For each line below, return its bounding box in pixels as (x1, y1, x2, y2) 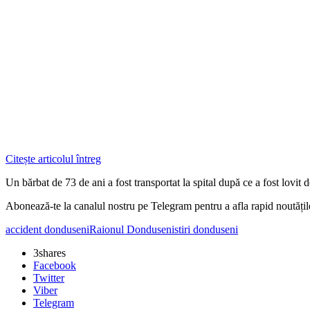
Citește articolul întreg (6, 152, 101, 165)
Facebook (33, 259, 76, 271)
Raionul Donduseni (89, 223, 174, 235)
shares (39, 246, 66, 259)
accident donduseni (6, 223, 89, 235)
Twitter (33, 271, 64, 284)
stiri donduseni (174, 223, 238, 235)
